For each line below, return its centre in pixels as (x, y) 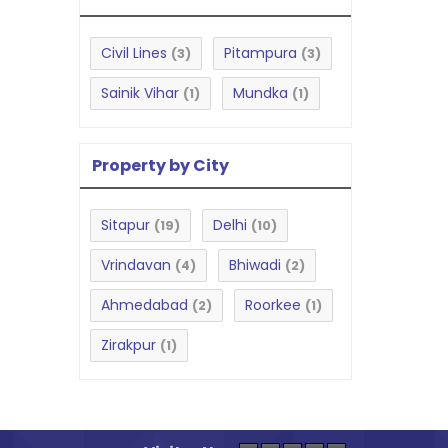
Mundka (260, 93)
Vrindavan (136, 265)
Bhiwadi (255, 265)
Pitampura (260, 53)
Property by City (160, 165)
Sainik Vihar (140, 93)
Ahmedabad (144, 305)
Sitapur (125, 225)
